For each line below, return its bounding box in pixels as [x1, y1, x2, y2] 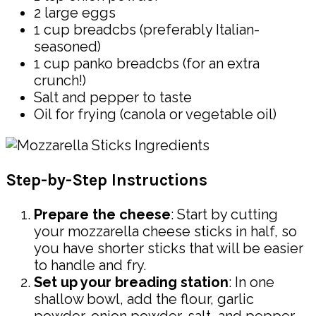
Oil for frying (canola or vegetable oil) [34, 106, 276, 123]
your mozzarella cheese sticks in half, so [34, 223, 297, 241]
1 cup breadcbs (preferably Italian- [34, 21, 260, 39]
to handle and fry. [34, 257, 146, 274]
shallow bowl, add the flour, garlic [34, 291, 254, 308]
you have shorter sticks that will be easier [34, 240, 303, 257]
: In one [229, 274, 274, 291]
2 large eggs [34, 4, 116, 22]
